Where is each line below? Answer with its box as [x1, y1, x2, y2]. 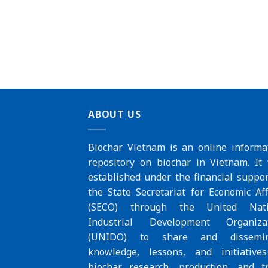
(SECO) [88, 200, 118, 214]
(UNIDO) [88, 230, 127, 243]
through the [118, 200, 207, 214]
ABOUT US [88, 108, 141, 121]
